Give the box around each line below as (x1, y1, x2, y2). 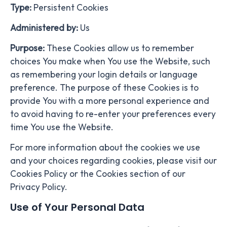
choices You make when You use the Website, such (10, 56, 210, 67)
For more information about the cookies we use (10, 141, 200, 153)
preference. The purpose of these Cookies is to (10, 82, 199, 94)
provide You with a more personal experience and (10, 95, 209, 107)
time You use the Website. (10, 122, 113, 133)
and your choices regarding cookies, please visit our (10, 155, 217, 166)
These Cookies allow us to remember (45, 43, 194, 54)
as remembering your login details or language (10, 69, 198, 81)
